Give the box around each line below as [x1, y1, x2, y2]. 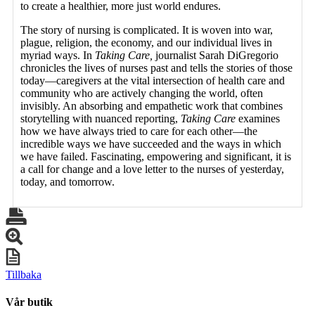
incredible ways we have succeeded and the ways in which [20, 137, 281, 150]
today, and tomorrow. [20, 175, 115, 188]
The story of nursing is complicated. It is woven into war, [20, 23, 273, 36]
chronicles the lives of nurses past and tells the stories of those [20, 61, 292, 74]
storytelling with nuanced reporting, [20, 112, 181, 124]
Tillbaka [6, 268, 41, 281]
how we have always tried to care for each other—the [20, 124, 257, 137]
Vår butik [6, 296, 53, 309]
